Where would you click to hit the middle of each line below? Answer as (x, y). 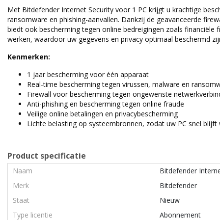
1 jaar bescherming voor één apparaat (88, 74)
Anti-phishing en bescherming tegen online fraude (106, 104)
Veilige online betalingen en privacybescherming (102, 114)
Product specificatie (47, 156)
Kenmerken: (29, 57)
